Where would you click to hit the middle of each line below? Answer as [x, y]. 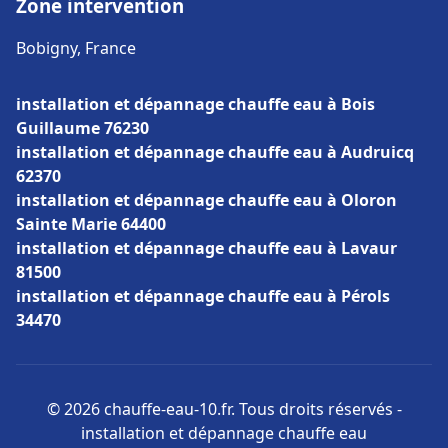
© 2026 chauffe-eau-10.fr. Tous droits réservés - [224, 409]
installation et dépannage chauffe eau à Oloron [206, 200]
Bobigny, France [76, 48]
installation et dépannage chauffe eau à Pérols [203, 296]
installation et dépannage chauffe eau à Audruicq [215, 152]
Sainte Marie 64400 [91, 224]
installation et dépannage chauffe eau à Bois [195, 104]
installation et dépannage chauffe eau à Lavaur [206, 248]
